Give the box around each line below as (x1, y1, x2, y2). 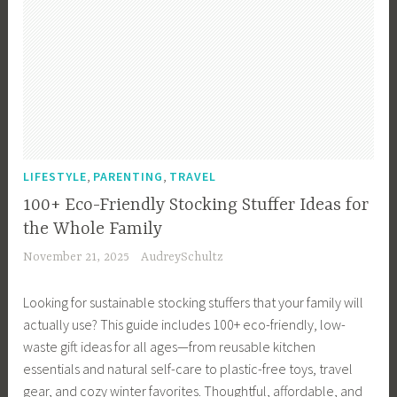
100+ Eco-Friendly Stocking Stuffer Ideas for (23, 194, 370, 215)
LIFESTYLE (23, 168, 88, 185)
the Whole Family (23, 218, 163, 239)
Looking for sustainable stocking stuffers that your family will (23, 292, 364, 311)
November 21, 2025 (23, 249, 130, 264)
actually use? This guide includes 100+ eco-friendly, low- (23, 315, 346, 333)
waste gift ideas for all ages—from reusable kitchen (23, 337, 316, 355)
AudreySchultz (140, 249, 223, 264)
